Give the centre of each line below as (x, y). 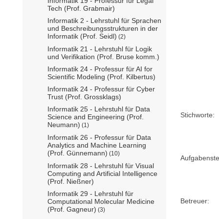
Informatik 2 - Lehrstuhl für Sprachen (104, 20)
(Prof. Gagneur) (72, 209)
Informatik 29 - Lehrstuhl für (90, 193)
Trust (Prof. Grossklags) (84, 97)
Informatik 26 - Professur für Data (99, 137)
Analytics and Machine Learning (97, 145)
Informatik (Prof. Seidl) (82, 36)
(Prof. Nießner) (71, 181)
